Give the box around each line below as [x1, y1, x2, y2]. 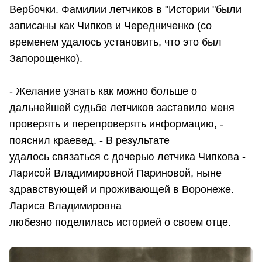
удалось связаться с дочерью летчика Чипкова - [9, 150, 246, 163]
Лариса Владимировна [9, 199, 122, 212]
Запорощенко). [9, 52, 82, 64]
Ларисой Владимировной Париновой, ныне [9, 167, 222, 179]
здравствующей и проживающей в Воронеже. [9, 183, 234, 195]
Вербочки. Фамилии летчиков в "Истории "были [9, 3, 242, 15]
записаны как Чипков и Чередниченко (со [9, 19, 212, 32]
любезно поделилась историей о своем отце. [9, 216, 231, 228]
